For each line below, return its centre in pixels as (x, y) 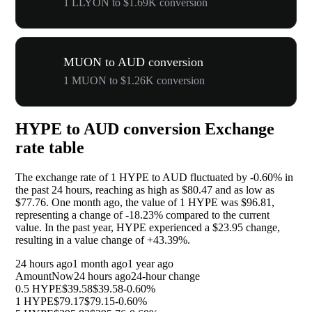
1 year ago (150, 264)
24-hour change (165, 276)
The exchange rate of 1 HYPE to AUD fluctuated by (133, 178)
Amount (33, 276)
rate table (50, 148)
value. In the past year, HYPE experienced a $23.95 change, (148, 228)
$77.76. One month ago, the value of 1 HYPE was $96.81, (145, 203)
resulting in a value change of (81, 240)
